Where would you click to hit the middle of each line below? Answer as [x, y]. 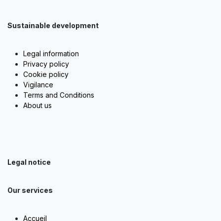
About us [37, 105]
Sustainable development [53, 25]
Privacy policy [46, 64]
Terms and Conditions [59, 95]
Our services [30, 190]
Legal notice [29, 162]
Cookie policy [46, 74]
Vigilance [38, 85]
